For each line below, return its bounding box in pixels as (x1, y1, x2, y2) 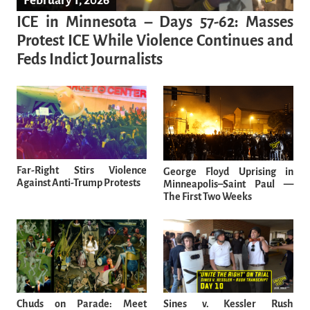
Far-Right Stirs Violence (17, 164, 147, 176)
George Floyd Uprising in (163, 166, 293, 178)
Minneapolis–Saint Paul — (163, 179, 293, 190)
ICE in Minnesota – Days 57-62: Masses (17, 14, 293, 30)
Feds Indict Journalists (17, 51, 163, 68)
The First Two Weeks (163, 191, 252, 203)
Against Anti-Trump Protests (17, 176, 140, 188)
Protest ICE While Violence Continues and (17, 33, 293, 49)
